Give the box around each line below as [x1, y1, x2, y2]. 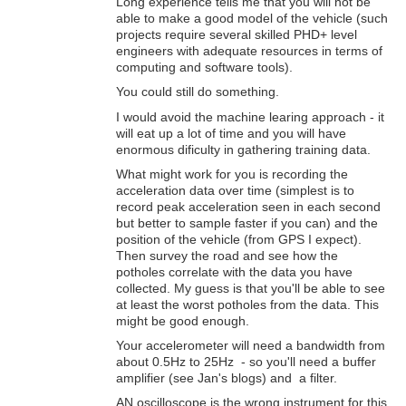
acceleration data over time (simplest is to [116, 182, 354, 198]
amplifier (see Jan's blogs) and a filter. [116, 370, 337, 385]
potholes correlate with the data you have [116, 264, 353, 279]
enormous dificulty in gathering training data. [116, 141, 371, 157]
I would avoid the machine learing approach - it [116, 109, 384, 124]
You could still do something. [116, 84, 279, 100]
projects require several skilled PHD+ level [116, 27, 357, 43]
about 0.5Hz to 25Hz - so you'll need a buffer [116, 353, 376, 369]
